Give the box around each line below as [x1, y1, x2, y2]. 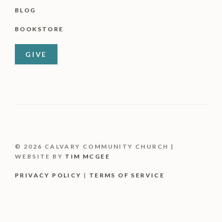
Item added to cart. [10, 206, 83, 217]
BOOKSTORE [15, 25, 64, 33]
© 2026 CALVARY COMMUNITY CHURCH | [15, 143, 174, 150]
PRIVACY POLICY [15, 171, 82, 179]
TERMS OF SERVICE [89, 171, 165, 179]
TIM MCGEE [65, 153, 111, 160]
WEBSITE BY [15, 153, 65, 160]
